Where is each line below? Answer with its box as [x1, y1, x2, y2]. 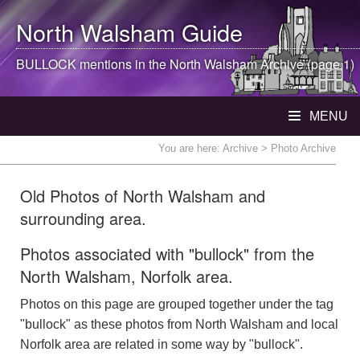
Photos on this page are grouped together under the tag [20, 297, 333, 311]
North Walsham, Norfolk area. [20, 264, 233, 288]
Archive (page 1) [257, 55, 354, 73]
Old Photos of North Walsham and [20, 184, 265, 207]
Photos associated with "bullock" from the [20, 242, 314, 265]
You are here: [158, 142, 223, 154]
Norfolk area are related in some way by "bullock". [20, 337, 303, 351]
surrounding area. [20, 207, 146, 230]
